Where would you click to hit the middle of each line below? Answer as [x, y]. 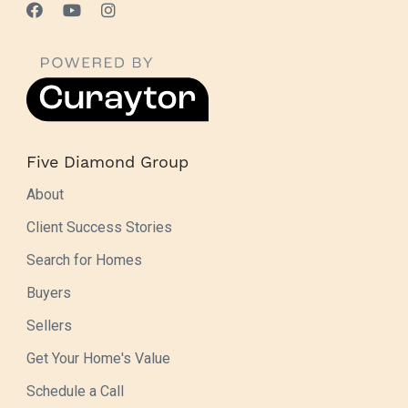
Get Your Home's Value [98, 359]
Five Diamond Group [107, 162]
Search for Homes [84, 260]
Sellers [49, 326]
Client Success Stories [99, 228]
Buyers [49, 293]
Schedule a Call [75, 392]
